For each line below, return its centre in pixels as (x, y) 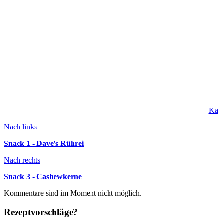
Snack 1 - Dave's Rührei (44, 144)
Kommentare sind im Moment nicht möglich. (73, 193)
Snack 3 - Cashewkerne (43, 177)
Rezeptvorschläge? (41, 212)
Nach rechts (22, 160)
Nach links (20, 127)
